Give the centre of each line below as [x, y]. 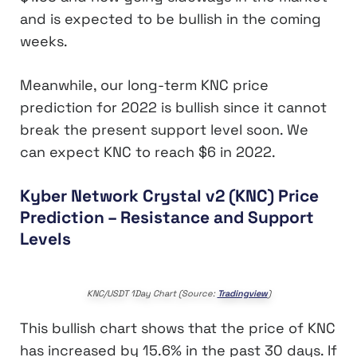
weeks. [44, 41]
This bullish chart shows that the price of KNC [178, 328]
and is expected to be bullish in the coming [171, 18]
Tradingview [242, 294]
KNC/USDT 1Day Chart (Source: [152, 294]
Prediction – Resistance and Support [167, 217]
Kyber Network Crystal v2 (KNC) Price [169, 195]
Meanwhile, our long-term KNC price [144, 84]
